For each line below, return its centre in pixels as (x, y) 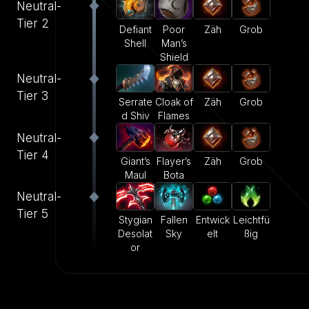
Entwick (212, 220)
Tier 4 (33, 155)
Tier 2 (33, 23)
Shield (174, 57)
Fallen (174, 220)
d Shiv (135, 116)
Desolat (135, 234)
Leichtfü (251, 220)
